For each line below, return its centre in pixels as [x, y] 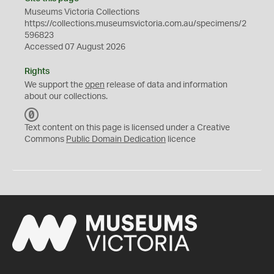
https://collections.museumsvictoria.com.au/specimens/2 [135, 24]
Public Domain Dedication [116, 139]
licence [181, 139]
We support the [55, 85]
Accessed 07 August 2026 [75, 47]
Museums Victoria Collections [82, 12]
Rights [37, 72]
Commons [45, 139]
